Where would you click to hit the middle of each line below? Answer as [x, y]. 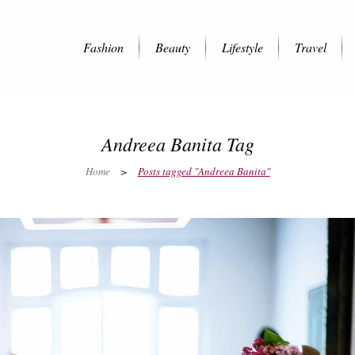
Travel [311, 47]
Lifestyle [242, 47]
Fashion [103, 47]
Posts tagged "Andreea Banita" [204, 171]
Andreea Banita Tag [177, 143]
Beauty [173, 47]
